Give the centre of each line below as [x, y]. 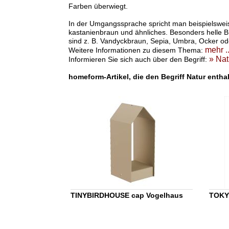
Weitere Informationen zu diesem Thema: [136, 50]
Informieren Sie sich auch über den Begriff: [139, 60]
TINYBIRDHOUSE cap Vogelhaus [127, 196]
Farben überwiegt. [98, 6]
